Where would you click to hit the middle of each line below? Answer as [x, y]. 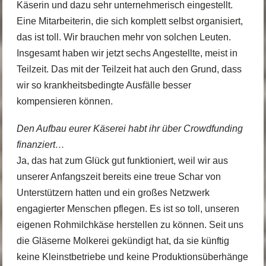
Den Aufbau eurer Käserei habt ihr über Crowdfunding [129, 129]
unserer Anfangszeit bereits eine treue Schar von [118, 177]
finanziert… [40, 145]
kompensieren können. [64, 102]
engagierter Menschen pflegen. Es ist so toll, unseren [128, 209]
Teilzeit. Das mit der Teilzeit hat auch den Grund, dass [129, 69]
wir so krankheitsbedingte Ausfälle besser [104, 85]
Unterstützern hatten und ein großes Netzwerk [113, 193]
